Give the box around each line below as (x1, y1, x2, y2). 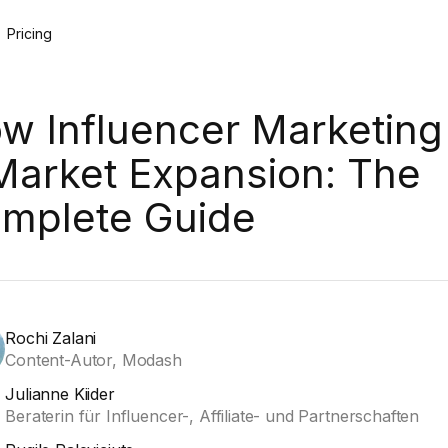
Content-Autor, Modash (5, 350, 182, 370)
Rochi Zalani (5, 328, 97, 348)
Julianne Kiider (5, 384, 115, 404)
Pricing (6, 25, 52, 42)
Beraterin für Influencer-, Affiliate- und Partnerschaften (5, 406, 420, 426)
